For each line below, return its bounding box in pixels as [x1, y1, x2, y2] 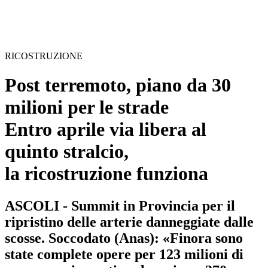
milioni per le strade [5, 96, 169, 118]
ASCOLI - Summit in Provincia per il [5, 197, 235, 214]
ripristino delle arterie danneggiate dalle [5, 214, 254, 230]
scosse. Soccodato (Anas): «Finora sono [5, 230, 243, 246]
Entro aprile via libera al [5, 118, 206, 141]
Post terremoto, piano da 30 [5, 74, 231, 96]
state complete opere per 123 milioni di [5, 246, 243, 262]
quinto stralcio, [5, 141, 129, 163]
